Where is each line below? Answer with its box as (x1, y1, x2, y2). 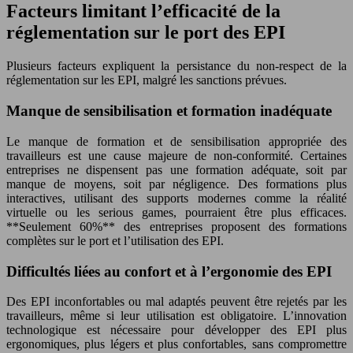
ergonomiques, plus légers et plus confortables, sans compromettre (6, 337, 347, 351)
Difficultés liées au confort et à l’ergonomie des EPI (6, 262, 332, 280)
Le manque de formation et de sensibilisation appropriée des (6, 134, 347, 148)
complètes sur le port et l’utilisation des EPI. (6, 233, 224, 247)
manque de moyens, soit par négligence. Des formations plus (6, 176, 347, 191)
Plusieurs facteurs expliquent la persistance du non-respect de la (6, 59, 347, 73)
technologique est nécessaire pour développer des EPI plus (6, 323, 347, 337)
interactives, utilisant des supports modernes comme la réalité (6, 191, 347, 205)
